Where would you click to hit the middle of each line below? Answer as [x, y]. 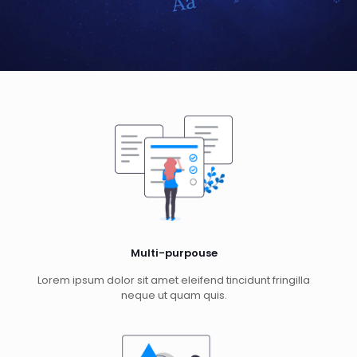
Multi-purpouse [174, 253]
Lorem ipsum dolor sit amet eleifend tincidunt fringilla [174, 280]
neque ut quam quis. [174, 296]
